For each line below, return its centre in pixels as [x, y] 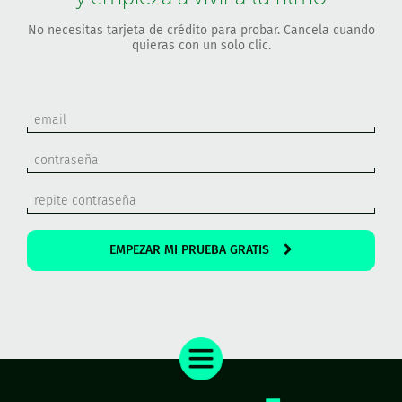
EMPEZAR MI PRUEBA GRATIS [278, 250]
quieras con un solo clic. [201, 45]
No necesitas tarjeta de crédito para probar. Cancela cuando [201, 30]
